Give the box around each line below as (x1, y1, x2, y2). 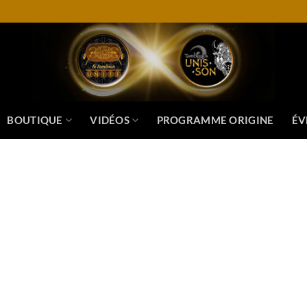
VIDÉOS (90, 114, 130, 127)
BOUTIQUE (7, 114, 63, 127)
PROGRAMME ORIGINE (156, 114, 274, 127)
